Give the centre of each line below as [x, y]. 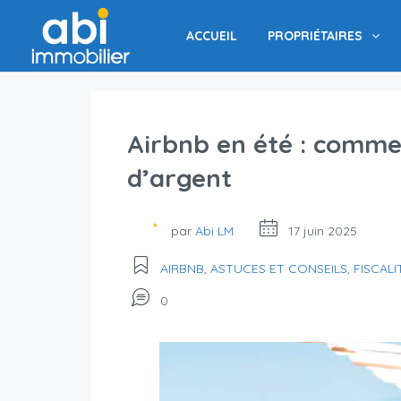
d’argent [183, 178]
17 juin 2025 [321, 231]
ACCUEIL [212, 36]
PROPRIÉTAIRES [315, 36]
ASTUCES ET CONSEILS [279, 269]
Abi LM [214, 231]
